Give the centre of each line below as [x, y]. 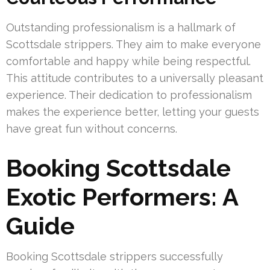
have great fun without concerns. [92, 129]
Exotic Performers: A [122, 197]
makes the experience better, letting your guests [133, 112]
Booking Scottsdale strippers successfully [115, 257]
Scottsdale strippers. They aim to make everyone [133, 45]
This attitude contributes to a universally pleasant [135, 78]
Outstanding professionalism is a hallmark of [121, 28]
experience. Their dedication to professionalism [129, 95]
